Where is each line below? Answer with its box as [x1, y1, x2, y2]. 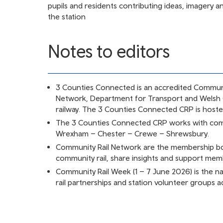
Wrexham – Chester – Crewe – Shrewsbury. [56, 129, 209, 138]
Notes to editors [48, 41, 170, 62]
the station [48, 12, 86, 21]
